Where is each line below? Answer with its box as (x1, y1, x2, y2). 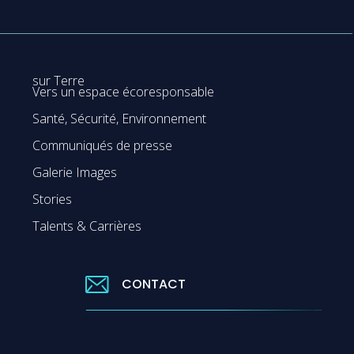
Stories (32, 190, 72, 209)
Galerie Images (32, 164, 117, 182)
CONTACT (122, 275, 186, 294)
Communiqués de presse (32, 137, 172, 155)
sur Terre (32, 71, 85, 89)
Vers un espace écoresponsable (32, 83, 214, 101)
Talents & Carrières (32, 217, 141, 235)
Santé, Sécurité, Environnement (32, 110, 206, 128)
